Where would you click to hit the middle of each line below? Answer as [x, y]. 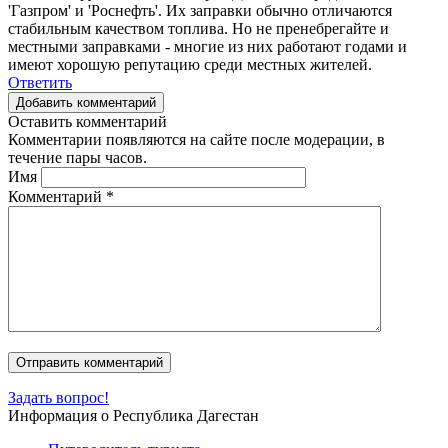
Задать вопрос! [58, 397]
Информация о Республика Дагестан [133, 415]
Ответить [40, 82]
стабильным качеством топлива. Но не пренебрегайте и [198, 28]
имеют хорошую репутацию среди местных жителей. [190, 64]
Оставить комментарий [87, 121]
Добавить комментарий [86, 102]
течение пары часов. [77, 157]
